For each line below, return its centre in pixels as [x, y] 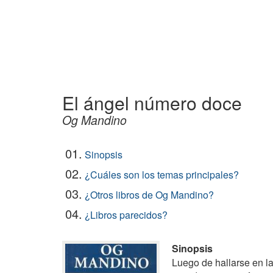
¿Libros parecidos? [126, 215]
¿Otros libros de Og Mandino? [149, 195]
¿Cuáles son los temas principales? [162, 175]
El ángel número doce [152, 103]
